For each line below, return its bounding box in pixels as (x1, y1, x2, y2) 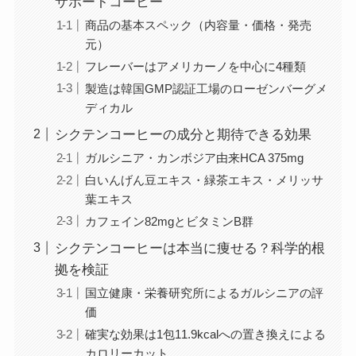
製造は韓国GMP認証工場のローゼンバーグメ (85, 81, 328, 95)
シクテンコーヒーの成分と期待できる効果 (54, 127, 311, 143)
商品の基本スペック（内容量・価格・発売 (85, 17, 312, 32)
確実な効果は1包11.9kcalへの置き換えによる (85, 327, 327, 341)
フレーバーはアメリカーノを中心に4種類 (85, 59, 307, 73)
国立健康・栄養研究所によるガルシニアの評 (85, 285, 324, 300)
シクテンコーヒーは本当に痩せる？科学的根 (54, 241, 325, 257)
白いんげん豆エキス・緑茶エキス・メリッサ (85, 172, 324, 187)
